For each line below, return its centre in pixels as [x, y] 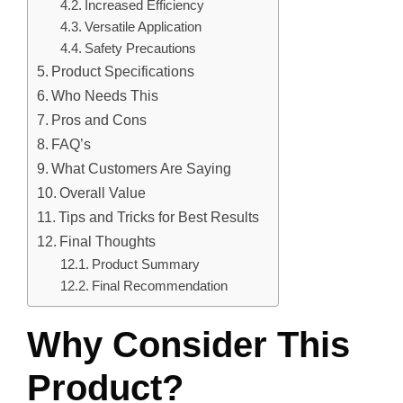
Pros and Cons [99, 120]
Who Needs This [105, 96]
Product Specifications [123, 72]
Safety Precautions [140, 49]
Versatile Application [143, 27]
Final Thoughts [108, 242]
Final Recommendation [159, 287]
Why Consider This [188, 345]
